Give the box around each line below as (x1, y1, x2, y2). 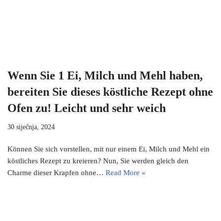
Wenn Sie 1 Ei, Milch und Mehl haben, (7, 69, 203, 82)
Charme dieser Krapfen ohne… (7, 169, 106, 177)
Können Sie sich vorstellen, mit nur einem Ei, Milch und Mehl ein (7, 145, 210, 153)
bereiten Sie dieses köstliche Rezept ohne (7, 85, 213, 99)
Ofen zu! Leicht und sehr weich (7, 102, 166, 115)
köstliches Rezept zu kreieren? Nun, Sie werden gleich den (7, 157, 188, 165)
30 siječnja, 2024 (7, 123, 55, 131)
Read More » (106, 169, 146, 177)
